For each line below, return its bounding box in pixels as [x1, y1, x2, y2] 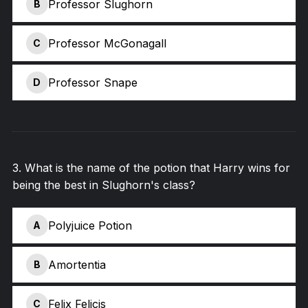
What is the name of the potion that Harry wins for [24, 161, 290, 175]
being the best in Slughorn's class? [12, 178, 195, 192]
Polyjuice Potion [47, 218, 132, 232]
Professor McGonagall [47, 36, 166, 50]
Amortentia [47, 257, 106, 272]
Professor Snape [47, 75, 137, 89]
